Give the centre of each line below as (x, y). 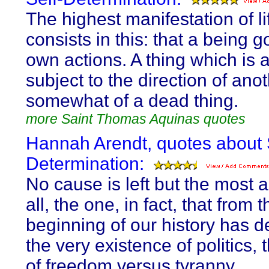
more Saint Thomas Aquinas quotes (136, 119)
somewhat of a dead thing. (132, 101)
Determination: (85, 164)
